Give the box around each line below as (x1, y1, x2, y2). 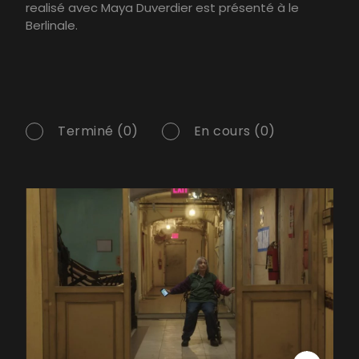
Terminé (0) (58, 122, 139, 141)
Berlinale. (26, 17, 78, 34)
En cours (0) (193, 122, 276, 141)
